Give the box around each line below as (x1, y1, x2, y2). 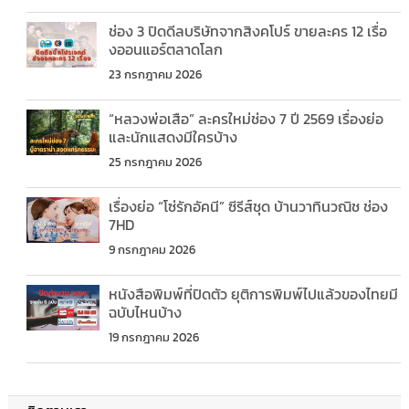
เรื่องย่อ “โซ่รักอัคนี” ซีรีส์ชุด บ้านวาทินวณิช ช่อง (108, 195, 388, 218)
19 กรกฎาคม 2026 (108, 329, 199, 347)
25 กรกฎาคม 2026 (108, 153, 202, 172)
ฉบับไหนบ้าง (108, 301, 182, 324)
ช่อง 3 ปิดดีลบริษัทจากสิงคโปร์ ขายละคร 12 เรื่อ (108, 20, 387, 43)
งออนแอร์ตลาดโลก (108, 38, 223, 61)
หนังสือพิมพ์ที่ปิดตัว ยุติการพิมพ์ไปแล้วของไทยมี (108, 283, 398, 306)
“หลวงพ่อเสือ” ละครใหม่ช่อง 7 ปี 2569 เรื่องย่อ (108, 108, 383, 131)
